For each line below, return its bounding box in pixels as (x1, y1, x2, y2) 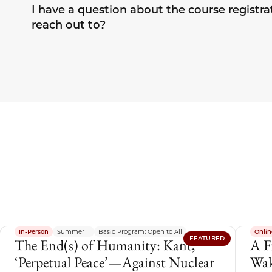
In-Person (19, 227, 49, 236)
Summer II (57, 227, 90, 236)
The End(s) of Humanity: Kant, (15, 235, 196, 254)
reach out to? (31, 18, 106, 32)
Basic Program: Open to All (98, 227, 183, 236)
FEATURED (189, 234, 225, 242)
